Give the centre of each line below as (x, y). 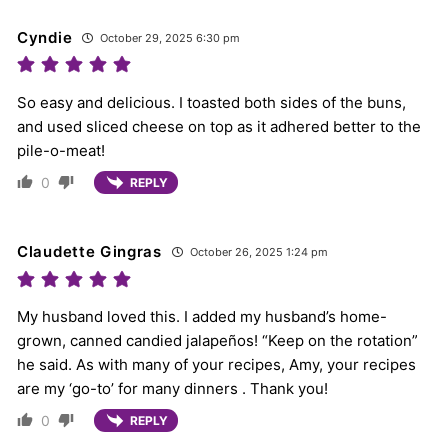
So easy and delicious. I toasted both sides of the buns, (211, 102)
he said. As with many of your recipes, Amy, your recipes (216, 364)
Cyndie (45, 37)
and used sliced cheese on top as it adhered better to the (219, 126)
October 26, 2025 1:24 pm (257, 251)
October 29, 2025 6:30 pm (169, 37)
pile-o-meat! (61, 150)
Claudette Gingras (89, 251)
